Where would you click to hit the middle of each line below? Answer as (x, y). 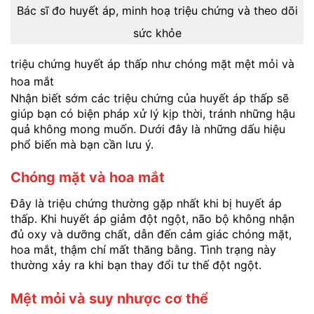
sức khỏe (157, 33)
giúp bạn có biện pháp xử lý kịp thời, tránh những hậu (153, 113)
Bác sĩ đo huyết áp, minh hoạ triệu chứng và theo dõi (157, 10)
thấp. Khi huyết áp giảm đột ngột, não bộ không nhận (152, 219)
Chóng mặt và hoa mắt (88, 178)
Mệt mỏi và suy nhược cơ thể (109, 299)
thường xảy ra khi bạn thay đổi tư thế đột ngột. (136, 265)
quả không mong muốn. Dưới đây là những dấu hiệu (148, 129)
